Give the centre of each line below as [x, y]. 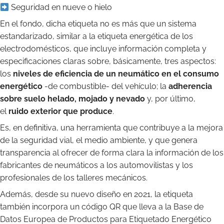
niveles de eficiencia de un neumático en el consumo [116, 74]
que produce [88, 111]
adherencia [190, 86]
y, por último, [170, 99]
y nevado [127, 99]
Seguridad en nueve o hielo [61, 7]
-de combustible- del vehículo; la [105, 86]
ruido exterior [35, 111]
